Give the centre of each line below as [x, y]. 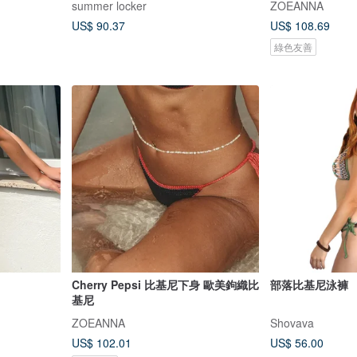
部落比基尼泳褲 [309, 285]
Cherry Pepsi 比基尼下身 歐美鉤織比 [165, 285]
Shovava [292, 323]
